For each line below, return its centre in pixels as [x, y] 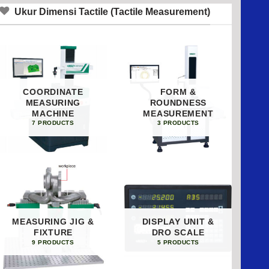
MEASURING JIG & [53, 222]
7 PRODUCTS [53, 123]
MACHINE [53, 113]
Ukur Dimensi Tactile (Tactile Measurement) [112, 12]
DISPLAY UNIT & [178, 222]
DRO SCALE [178, 233]
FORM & [178, 92]
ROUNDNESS [178, 102]
